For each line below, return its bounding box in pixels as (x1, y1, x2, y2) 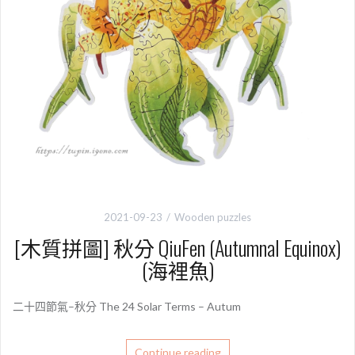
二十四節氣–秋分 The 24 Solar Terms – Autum (13, 300, 241, 314)
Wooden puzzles (174, 211, 251, 224)
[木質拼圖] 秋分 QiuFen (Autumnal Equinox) (14, 232, 341, 264)
